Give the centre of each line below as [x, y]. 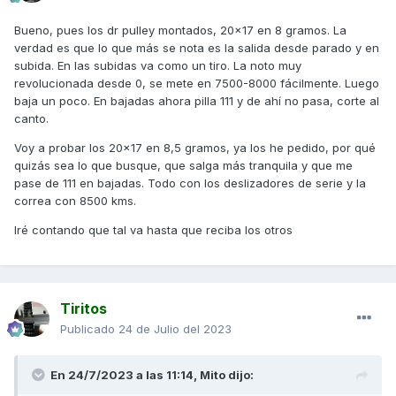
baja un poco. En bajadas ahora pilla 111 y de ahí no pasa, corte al [197, 101]
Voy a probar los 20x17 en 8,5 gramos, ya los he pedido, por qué [195, 148]
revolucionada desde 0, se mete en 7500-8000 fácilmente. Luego [197, 84]
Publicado [89, 329]
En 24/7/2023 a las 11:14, [125, 375]
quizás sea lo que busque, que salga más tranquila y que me [183, 166]
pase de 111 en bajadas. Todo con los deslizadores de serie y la [190, 183]
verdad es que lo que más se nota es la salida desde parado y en [197, 48]
